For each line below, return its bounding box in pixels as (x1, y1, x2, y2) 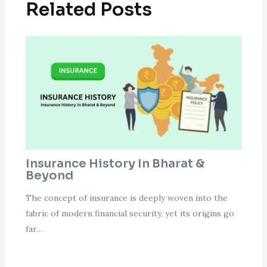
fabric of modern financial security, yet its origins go (25, 207, 234, 219)
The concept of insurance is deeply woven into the (25, 192, 228, 203)
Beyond (25, 167, 73, 183)
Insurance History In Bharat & (25, 156, 204, 171)
